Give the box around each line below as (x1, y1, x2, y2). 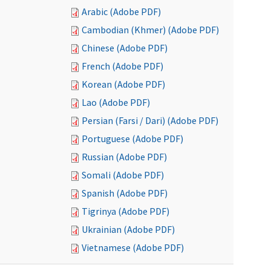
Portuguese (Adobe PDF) (82, 132, 183, 145)
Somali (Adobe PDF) (82, 169, 164, 181)
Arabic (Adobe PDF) (82, 5, 161, 18)
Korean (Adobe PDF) (82, 78, 165, 90)
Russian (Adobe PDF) (82, 151, 167, 163)
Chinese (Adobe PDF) (82, 42, 168, 54)
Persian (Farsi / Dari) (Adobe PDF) (82, 114, 218, 126)
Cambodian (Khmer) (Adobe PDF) (82, 24, 219, 36)
